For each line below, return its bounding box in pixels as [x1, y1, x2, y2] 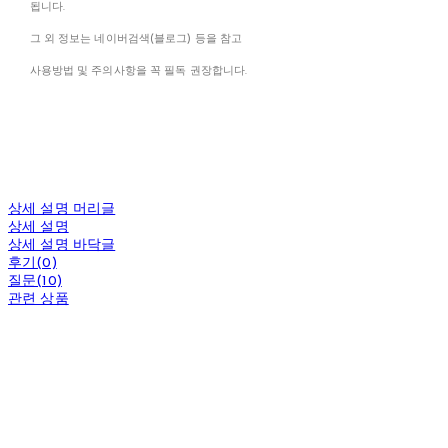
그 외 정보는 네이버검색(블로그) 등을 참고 [29, 34, 243, 46]
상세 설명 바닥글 [8, 238, 116, 254]
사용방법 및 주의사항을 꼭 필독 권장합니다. [29, 66, 248, 78]
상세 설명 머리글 [8, 202, 116, 218]
